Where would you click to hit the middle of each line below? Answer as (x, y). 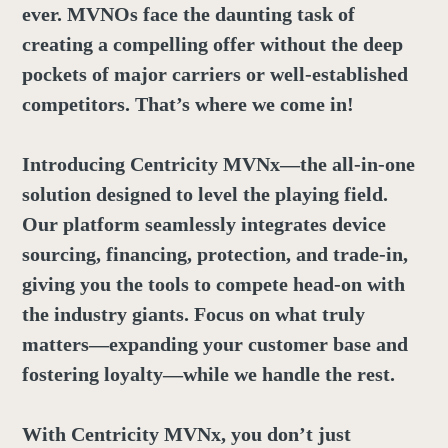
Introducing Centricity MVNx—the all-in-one (218, 163)
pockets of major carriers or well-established (214, 73)
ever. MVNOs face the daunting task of (188, 13)
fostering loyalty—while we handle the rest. (208, 373)
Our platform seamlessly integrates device (203, 223)
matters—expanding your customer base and (214, 343)
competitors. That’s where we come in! (187, 103)
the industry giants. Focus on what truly (193, 313)
